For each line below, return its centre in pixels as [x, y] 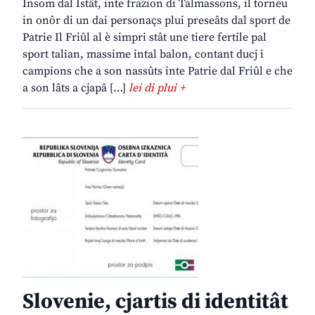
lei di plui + [157, 88]
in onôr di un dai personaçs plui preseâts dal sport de [156, 21]
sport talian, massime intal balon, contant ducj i [143, 54]
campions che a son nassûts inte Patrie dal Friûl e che [157, 71]
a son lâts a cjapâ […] [76, 88]
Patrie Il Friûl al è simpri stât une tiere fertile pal [144, 38]
